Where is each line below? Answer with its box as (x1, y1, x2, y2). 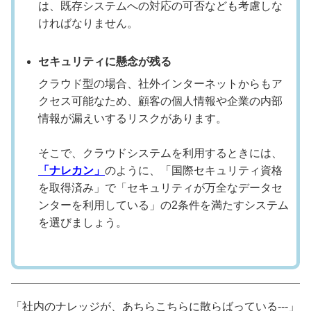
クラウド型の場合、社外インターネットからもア (38, 78, 283, 90)
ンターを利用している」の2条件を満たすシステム (38, 199, 289, 212)
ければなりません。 (38, 17, 138, 30)
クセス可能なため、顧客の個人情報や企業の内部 (38, 95, 283, 108)
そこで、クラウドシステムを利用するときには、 (38, 147, 283, 160)
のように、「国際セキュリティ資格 (105, 165, 283, 177)
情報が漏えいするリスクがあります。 (38, 112, 227, 125)
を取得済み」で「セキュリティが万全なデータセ (38, 182, 283, 194)
